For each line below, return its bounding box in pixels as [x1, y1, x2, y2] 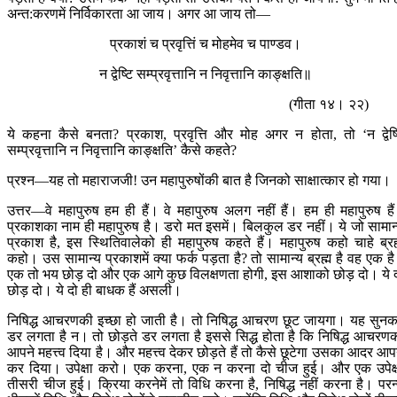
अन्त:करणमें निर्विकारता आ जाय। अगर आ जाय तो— [7, 6, 270, 22]
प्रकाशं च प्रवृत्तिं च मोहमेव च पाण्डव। [110, 36, 301, 52]
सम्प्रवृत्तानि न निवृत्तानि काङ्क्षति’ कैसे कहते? [7, 143, 237, 159]
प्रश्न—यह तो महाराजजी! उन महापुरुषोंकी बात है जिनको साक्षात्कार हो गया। [7, 173, 391, 189]
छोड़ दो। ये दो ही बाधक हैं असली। [7, 283, 182, 299]
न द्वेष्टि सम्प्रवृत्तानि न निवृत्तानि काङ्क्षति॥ [99, 66, 312, 82]
